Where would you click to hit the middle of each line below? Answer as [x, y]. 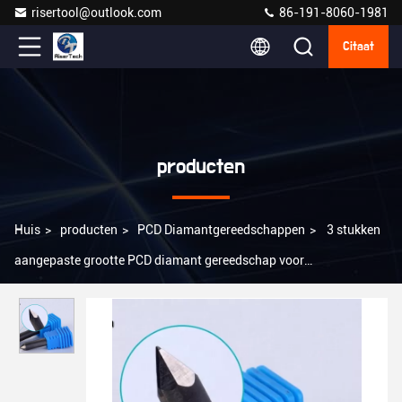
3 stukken [354, 230]
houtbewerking [57, 291]
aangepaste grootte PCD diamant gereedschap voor [159, 260]
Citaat [358, 47]
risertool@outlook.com [96, 13]
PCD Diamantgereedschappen [221, 230]
